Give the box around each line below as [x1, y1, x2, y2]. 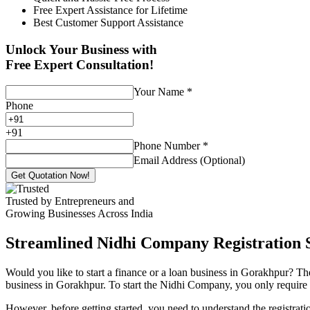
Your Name [134, 86, 187, 98]
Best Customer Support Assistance [33, 16, 183, 28]
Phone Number [134, 140, 203, 152]
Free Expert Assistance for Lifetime [33, 3, 188, 16]
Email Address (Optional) [134, 154, 245, 167]
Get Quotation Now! [11, 170, 90, 181]
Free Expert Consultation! [6, 57, 154, 72]
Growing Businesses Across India [6, 208, 153, 220]
